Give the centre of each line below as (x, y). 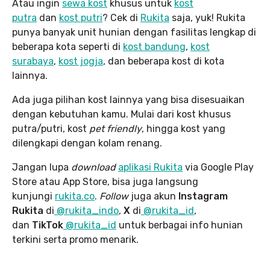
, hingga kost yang (184, 129)
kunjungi (33, 196)
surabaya (33, 61)
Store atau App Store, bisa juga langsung (105, 182)
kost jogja (81, 61)
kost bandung (154, 47)
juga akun (153, 196)
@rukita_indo (86, 211)
